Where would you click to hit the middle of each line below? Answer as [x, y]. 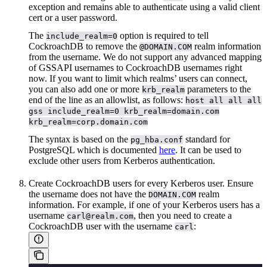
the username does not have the [89, 194]
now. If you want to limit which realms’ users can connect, [138, 78]
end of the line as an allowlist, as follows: [107, 100]
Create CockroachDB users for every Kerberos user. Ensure [141, 183]
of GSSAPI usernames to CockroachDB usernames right [135, 67]
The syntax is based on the [80, 139]
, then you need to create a [183, 215]
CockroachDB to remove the [84, 46]
